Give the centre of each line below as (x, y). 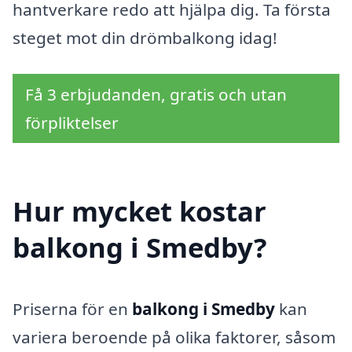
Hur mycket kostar (139, 211)
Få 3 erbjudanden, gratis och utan (156, 94)
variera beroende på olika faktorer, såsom (174, 337)
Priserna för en (72, 309)
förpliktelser (72, 122)
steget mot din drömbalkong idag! (145, 37)
